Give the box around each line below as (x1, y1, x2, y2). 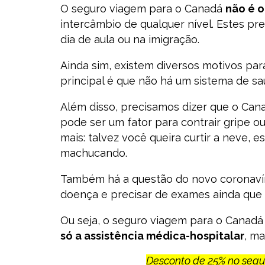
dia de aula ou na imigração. (60, 33, 199, 46)
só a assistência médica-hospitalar (60, 230, 244, 242)
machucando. (60, 147, 127, 159)
